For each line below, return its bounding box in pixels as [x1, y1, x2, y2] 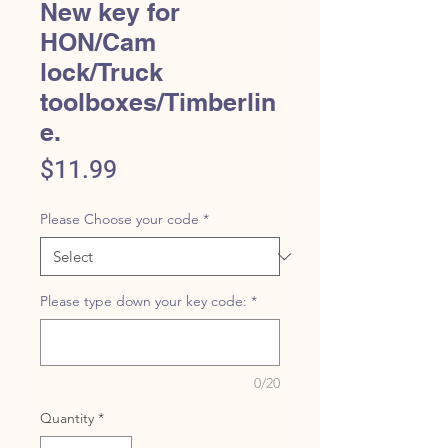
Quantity [40, 409, 94, 427]
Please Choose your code [40, 210, 199, 228]
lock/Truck [40, 57, 163, 87]
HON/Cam [40, 27, 156, 57]
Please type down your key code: [40, 292, 247, 310]
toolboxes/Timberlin [40, 87, 276, 117]
